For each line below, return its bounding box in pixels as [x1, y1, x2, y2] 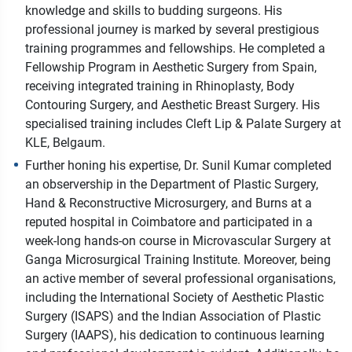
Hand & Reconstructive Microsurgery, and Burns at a [25, 196, 312, 211]
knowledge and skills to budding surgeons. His [25, 3, 282, 19]
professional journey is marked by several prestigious [25, 22, 319, 38]
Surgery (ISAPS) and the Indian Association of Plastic [25, 309, 321, 324]
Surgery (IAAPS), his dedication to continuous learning [25, 328, 324, 343]
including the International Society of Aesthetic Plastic [25, 290, 324, 306]
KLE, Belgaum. [25, 135, 105, 151]
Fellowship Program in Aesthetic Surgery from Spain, [25, 60, 317, 75]
